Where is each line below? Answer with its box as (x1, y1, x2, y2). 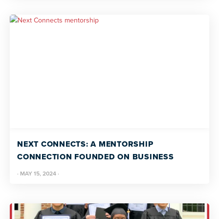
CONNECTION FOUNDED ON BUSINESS (17, 151, 174, 162)
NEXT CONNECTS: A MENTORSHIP (17, 138, 153, 150)
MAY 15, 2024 (20, 169, 56, 178)
